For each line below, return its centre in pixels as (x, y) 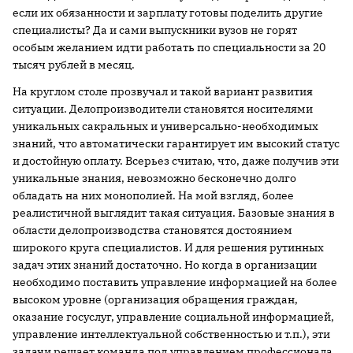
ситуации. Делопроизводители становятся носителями (163, 109)
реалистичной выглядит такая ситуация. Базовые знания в (174, 213)
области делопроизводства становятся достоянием (152, 230)
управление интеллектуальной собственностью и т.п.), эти (171, 334)
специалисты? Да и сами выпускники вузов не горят (155, 30)
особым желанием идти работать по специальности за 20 (169, 47)
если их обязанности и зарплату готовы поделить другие (168, 13)
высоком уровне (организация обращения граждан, (155, 299)
